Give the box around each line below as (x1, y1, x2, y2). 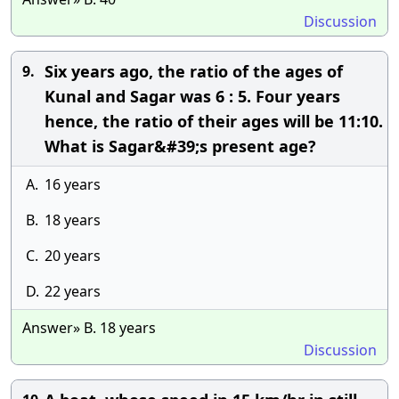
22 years (45, 281, 101, 301)
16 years (45, 175, 101, 194)
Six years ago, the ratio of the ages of (45, 61, 343, 82)
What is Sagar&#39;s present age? (45, 135, 316, 157)
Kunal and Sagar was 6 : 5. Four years (45, 85, 340, 107)
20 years (45, 246, 101, 265)
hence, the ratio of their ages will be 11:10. (45, 110, 383, 132)
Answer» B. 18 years (22, 318, 156, 338)
